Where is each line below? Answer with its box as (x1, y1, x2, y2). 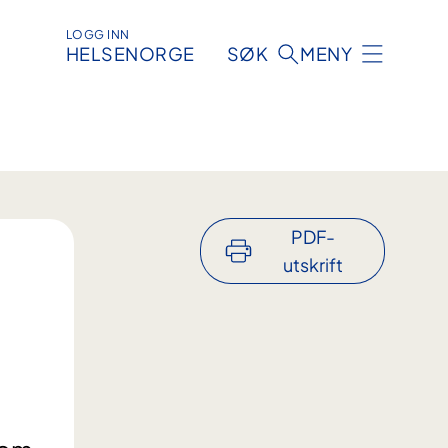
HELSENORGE (65, 42, 195, 66)
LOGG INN (65, 27, 130, 43)
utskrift (282, 253, 343, 277)
